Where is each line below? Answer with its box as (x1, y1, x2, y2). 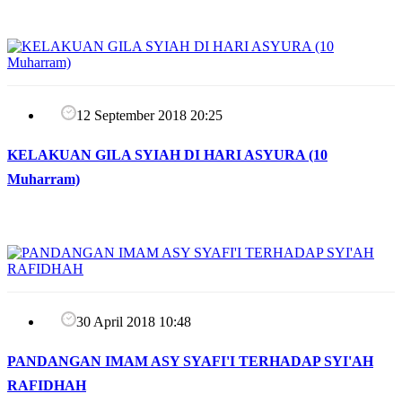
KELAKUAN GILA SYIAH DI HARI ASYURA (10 (7, 146, 328, 162)
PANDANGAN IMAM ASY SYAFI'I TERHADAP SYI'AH (7, 353, 373, 369)
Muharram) (7, 170, 80, 187)
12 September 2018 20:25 (76, 107, 223, 123)
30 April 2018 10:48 (76, 313, 191, 329)
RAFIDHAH (7, 377, 86, 393)
